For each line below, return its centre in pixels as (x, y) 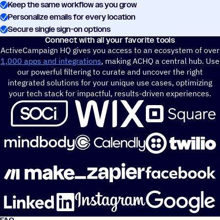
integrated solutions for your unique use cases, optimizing (110, 83)
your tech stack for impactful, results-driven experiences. (110, 94)
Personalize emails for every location (72, 17)
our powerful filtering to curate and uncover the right (110, 72)
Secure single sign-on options (59, 30)
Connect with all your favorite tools (110, 41)
